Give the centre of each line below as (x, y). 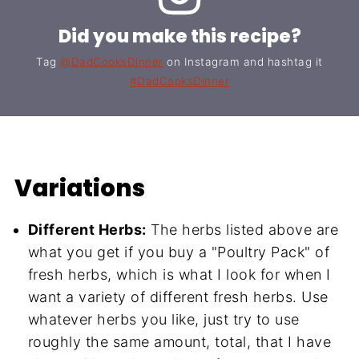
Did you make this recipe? (179, 36)
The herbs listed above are (242, 229)
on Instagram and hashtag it (243, 61)
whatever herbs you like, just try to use (163, 319)
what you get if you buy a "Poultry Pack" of (179, 252)
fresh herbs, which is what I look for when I (179, 274)
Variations (79, 188)
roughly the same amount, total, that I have (179, 341)
